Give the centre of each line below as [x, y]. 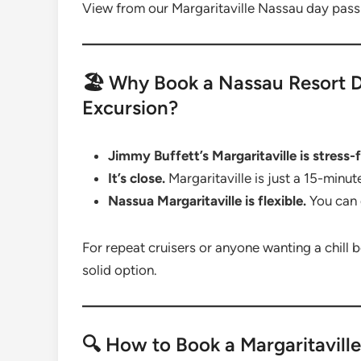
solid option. [120, 270]
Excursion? [130, 108]
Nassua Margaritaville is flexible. [207, 201]
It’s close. [137, 178]
